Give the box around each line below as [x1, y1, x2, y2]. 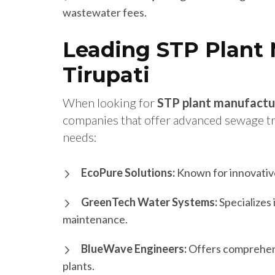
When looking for [63, 95, 157, 110]
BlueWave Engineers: [81, 242, 187, 256]
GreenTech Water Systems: [81, 195, 217, 209]
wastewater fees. [63, 6, 147, 20]
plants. [63, 259, 95, 273]
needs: [63, 130, 97, 145]
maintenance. [63, 212, 128, 227]
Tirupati [63, 62, 150, 88]
